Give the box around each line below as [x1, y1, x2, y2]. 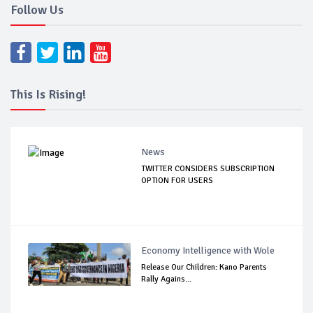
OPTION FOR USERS [141, 175, 214, 187]
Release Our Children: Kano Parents [141, 262, 268, 273]
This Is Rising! [10, 87, 86, 103]
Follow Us [10, 2, 64, 18]
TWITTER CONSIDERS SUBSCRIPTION [141, 163, 275, 175]
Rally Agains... [141, 274, 192, 285]
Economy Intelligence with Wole [141, 245, 275, 257]
